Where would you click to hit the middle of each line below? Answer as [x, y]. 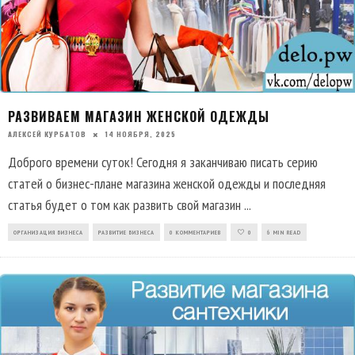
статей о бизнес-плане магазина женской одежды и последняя [167, 183]
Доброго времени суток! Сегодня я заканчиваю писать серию [163, 162]
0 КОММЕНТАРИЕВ [195, 232]
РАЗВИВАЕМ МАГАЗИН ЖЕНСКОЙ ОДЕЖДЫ [139, 116]
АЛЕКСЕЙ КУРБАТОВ [47, 134]
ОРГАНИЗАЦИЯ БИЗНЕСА [48, 232]
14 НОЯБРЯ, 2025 [140, 134]
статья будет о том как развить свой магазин [126, 204]
